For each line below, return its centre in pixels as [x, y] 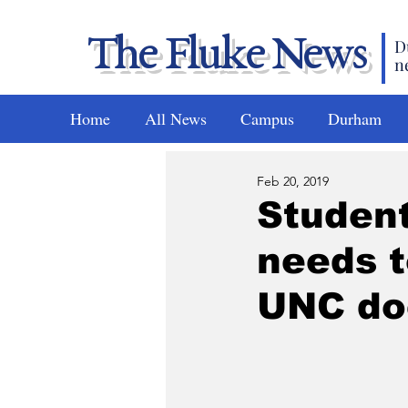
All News [176, 118]
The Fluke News [226, 56]
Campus [267, 118]
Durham [355, 118]
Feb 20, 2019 [293, 181]
